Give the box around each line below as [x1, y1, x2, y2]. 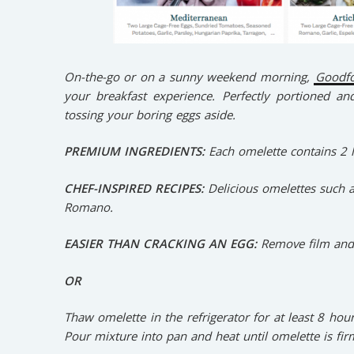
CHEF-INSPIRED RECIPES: [63, 179, 209, 196]
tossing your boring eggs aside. [63, 106, 235, 122]
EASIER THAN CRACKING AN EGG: [63, 235, 261, 252]
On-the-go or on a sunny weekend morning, [63, 68, 314, 85]
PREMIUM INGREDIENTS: [63, 143, 209, 160]
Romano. [63, 198, 113, 215]
